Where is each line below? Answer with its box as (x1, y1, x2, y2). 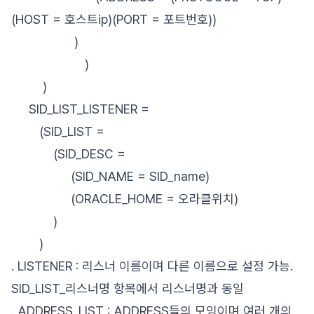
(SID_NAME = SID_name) (11, 169, 210, 184)
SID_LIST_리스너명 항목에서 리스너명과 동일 (11, 281, 244, 296)
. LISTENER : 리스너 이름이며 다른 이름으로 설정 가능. (11, 259, 293, 273)
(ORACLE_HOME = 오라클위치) (11, 191, 238, 206)
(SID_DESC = (11, 146, 125, 161)
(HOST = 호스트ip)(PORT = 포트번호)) (11, 12, 217, 27)
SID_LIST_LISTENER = (11, 102, 149, 116)
